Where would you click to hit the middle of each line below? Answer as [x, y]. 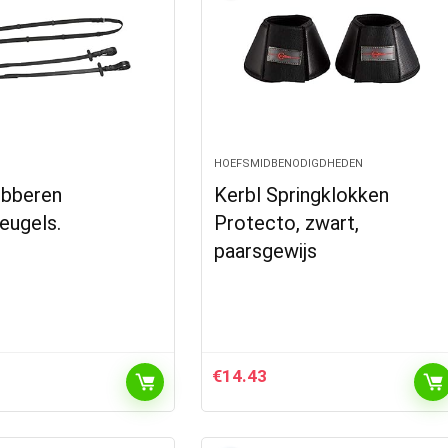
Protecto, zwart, [287, 223]
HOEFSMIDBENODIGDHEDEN [289, 163]
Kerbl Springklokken [302, 195]
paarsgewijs [266, 251]
